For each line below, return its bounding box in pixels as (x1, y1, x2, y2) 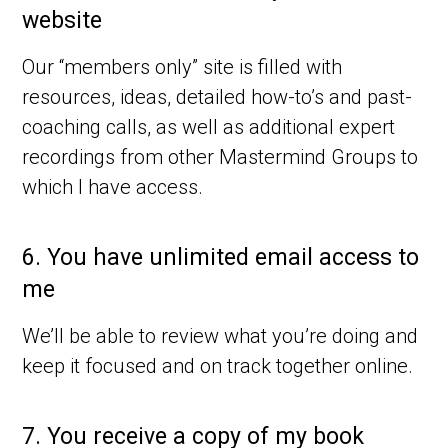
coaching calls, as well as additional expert (22, 115, 396, 140)
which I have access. (22, 175, 204, 200)
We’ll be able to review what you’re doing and (22, 324, 419, 349)
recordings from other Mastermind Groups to (22, 145, 419, 170)
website (22, 7, 103, 35)
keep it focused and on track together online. (22, 354, 414, 379)
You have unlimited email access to (47, 244, 420, 272)
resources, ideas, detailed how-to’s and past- (22, 85, 413, 110)
